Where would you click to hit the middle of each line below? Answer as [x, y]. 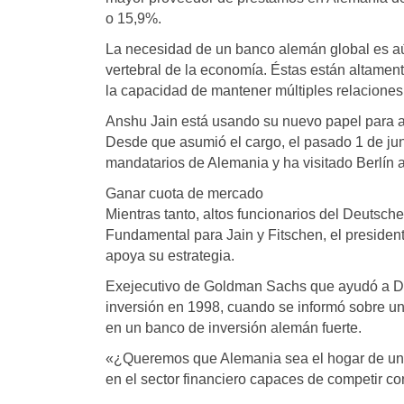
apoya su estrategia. [170, 256]
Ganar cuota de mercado [184, 194]
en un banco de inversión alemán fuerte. [234, 328]
